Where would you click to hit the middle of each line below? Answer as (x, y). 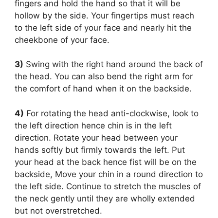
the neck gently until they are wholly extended (105, 198)
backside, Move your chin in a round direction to (109, 174)
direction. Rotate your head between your (96, 137)
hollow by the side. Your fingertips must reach (104, 15)
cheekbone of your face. (62, 40)
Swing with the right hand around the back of (113, 64)
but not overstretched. (58, 210)
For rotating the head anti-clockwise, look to (111, 113)
